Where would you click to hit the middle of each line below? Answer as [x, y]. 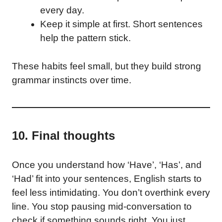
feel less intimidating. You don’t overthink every [111, 192]
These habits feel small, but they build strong [107, 66]
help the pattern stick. [85, 38]
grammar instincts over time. [72, 80]
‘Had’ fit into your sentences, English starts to [107, 178]
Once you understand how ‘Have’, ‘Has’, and [107, 165]
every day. [62, 10]
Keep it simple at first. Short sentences [121, 24]
